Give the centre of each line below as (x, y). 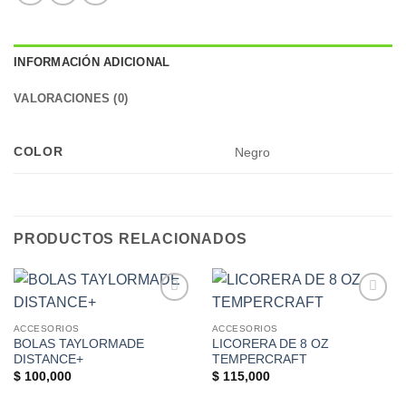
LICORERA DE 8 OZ (270, 344)
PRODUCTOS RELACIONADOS (130, 239)
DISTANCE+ (48, 360)
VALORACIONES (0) (71, 99)
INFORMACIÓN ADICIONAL (92, 63)
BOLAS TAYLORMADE (78, 344)
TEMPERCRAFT (259, 360)
